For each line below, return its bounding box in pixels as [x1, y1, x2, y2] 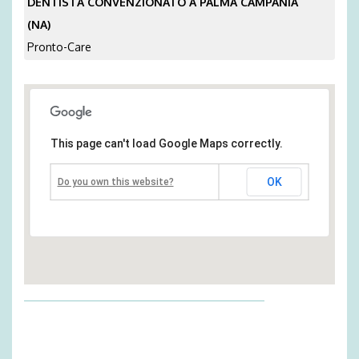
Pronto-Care [27, 40, 91, 54]
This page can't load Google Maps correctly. [50, 137, 283, 151]
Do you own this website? [57, 176, 174, 188]
